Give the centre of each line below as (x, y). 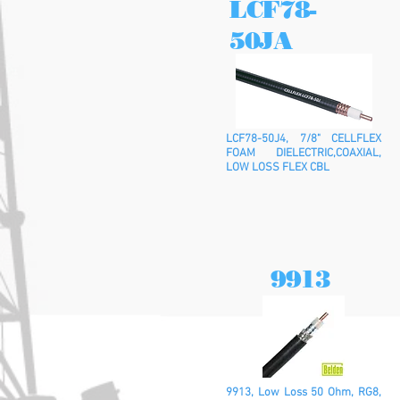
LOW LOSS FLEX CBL (278, 168)
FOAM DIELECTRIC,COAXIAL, (304, 154)
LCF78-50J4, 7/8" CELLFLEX (304, 139)
